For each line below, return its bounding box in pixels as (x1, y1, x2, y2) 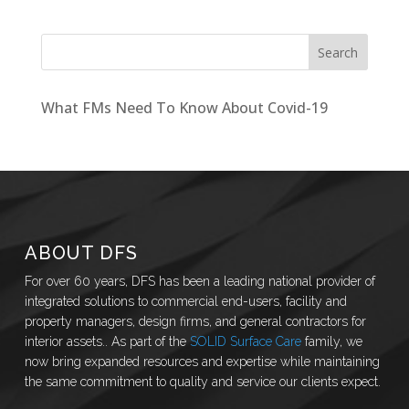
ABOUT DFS (24, 242, 138, 264)
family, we (300, 334, 362, 349)
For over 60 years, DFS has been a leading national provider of (24, 274, 375, 288)
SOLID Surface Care (189, 334, 301, 349)
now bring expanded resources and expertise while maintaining (24, 354, 380, 369)
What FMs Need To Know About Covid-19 (40, 98, 328, 118)
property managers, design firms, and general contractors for (24, 314, 366, 329)
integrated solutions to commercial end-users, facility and (24, 294, 347, 309)
